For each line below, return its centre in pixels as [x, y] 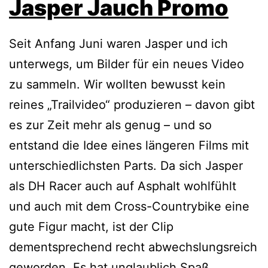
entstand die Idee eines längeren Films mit [129, 146]
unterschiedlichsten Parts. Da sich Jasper [126, 166]
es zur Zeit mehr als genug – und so [110, 125]
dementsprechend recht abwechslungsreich [133, 247]
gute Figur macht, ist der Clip [91, 227]
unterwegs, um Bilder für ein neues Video [127, 64]
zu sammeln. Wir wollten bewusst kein [117, 85]
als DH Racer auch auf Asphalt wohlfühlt [123, 186]
